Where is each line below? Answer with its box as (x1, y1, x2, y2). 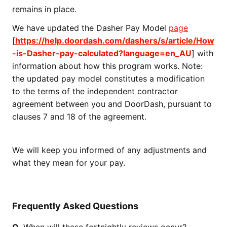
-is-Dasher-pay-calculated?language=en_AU (12, 48, 192, 58)
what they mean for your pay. (12, 158, 125, 168)
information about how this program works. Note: (12, 61, 203, 71)
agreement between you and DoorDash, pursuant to (12, 99, 212, 109)
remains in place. (12, 4, 77, 14)
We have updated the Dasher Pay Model (12, 23, 169, 33)
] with (192, 48, 213, 58)
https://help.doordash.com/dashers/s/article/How (15, 35, 214, 46)
